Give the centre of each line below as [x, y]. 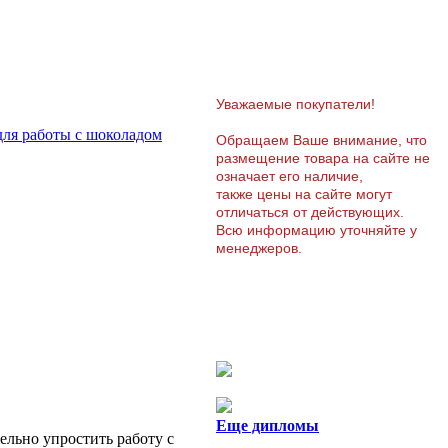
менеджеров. [259, 247]
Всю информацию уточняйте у [316, 229]
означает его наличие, [289, 175]
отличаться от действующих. [310, 211]
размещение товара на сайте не [323, 157]
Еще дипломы [267, 425]
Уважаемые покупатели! [295, 103]
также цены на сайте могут [304, 193]
